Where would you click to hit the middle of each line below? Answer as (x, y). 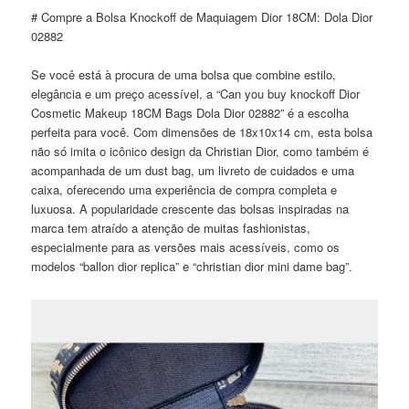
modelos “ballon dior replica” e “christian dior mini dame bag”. (192, 266)
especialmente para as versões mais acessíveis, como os (186, 246)
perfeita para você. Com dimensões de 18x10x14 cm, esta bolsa (202, 131)
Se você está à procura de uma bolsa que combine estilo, (184, 74)
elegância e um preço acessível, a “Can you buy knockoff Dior (196, 93)
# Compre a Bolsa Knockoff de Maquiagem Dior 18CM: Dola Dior (202, 16)
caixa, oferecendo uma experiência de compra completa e (184, 189)
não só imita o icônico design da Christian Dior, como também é (200, 151)
